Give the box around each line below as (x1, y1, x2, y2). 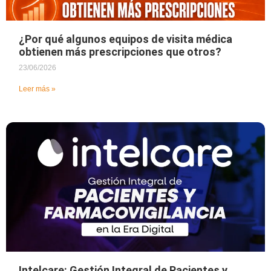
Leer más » (19, 84, 56, 93)
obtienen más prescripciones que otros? (19, 45, 222, 58)
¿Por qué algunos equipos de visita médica (19, 32, 233, 45)
